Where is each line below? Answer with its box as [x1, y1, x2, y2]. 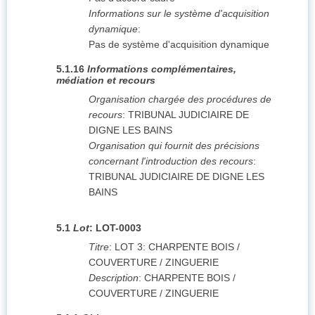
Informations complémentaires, [87, 63, 236, 75]
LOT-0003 [96, 222, 141, 234]
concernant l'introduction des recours [89, 155, 253, 167]
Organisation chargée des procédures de [89, 94, 271, 105]
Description [89, 272, 139, 284]
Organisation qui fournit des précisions [89, 140, 259, 152]
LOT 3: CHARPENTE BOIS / [115, 241, 240, 253]
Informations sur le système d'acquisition [89, 8, 269, 20]
